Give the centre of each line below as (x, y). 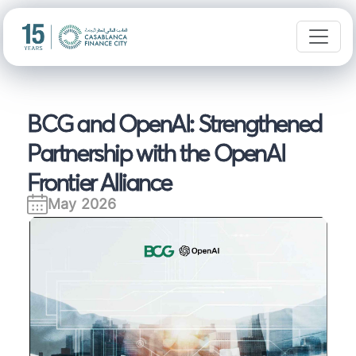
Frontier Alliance (99, 182)
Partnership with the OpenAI (156, 153)
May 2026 (82, 203)
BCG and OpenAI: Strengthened (174, 123)
